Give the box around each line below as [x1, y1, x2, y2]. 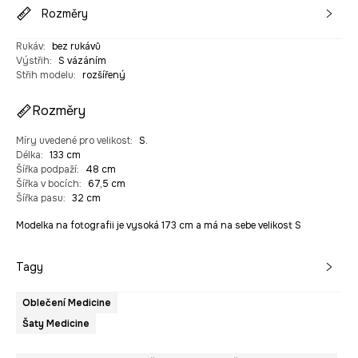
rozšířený [82, 69, 125, 82]
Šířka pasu [16, 192, 63, 205]
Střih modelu [16, 69, 74, 82]
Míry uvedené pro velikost [16, 134, 130, 148]
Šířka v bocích [16, 177, 79, 191]
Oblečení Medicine [22, 296, 111, 310]
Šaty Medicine [22, 317, 89, 331]
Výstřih [16, 54, 50, 68]
